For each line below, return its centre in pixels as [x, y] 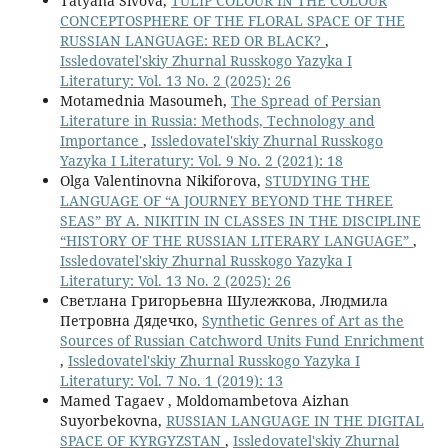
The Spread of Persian [305, 100]
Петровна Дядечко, [130, 320]
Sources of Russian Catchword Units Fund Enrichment [241, 340]
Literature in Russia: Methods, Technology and [217, 120]
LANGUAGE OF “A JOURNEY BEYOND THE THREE [226, 200]
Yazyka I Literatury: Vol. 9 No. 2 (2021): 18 [201, 160]
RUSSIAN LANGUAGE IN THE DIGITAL [294, 420]
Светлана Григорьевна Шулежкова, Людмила [223, 300]
